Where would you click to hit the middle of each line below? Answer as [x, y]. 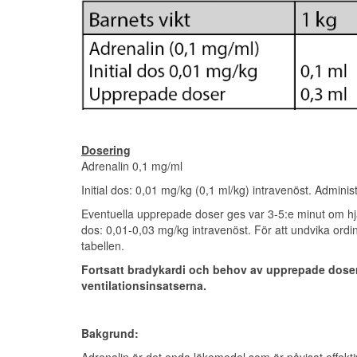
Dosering [106, 149]
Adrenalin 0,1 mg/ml [132, 165]
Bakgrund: [110, 333]
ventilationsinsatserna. [144, 285]
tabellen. [103, 245]
